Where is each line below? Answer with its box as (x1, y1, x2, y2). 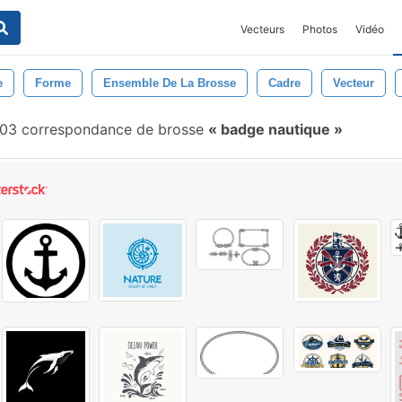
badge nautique (217, 120, 334, 138)
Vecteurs (240, 22, 284, 36)
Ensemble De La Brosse (103, 76, 236, 90)
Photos (302, 22, 337, 36)
